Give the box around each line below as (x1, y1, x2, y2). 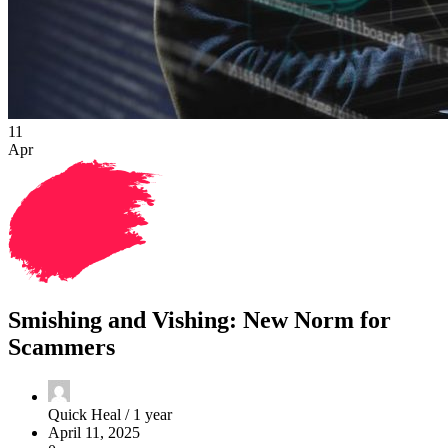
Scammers (8, 333, 115, 360)
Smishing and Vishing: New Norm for (8, 306, 391, 333)
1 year (133, 406, 172, 424)
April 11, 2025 (48, 424, 140, 442)
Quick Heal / (48, 406, 133, 424)
